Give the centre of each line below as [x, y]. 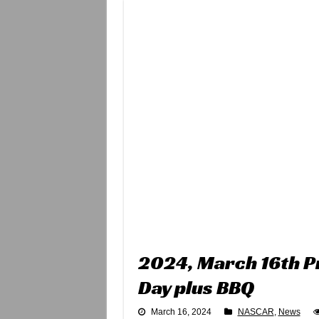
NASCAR [256, 312]
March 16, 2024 [181, 312]
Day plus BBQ [196, 287]
